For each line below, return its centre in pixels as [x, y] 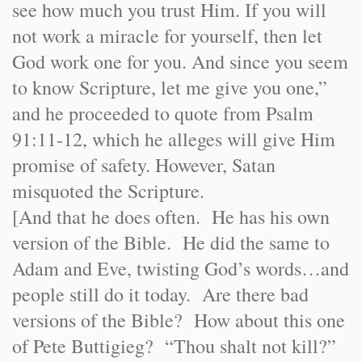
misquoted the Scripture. [108, 191]
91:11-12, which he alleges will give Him [174, 139]
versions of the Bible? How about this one [179, 320]
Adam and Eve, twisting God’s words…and [181, 268]
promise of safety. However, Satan [144, 165]
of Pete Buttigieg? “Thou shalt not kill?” [177, 346]
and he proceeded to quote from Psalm [163, 113]
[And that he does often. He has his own [171, 217]
